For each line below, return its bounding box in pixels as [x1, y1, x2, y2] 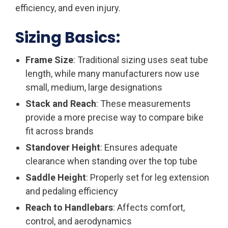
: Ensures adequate [100, 141, 178, 153]
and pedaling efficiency [25, 185, 118, 196]
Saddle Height [25, 172, 86, 183]
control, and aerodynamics [25, 215, 132, 226]
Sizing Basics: [15, 26, 120, 48]
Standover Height [25, 141, 100, 153]
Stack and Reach [25, 98, 96, 109]
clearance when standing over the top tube [25, 155, 197, 166]
